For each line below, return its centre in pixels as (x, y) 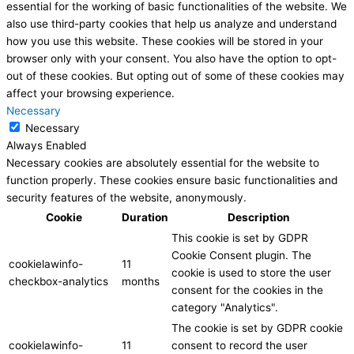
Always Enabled (46, 146)
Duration (145, 218)
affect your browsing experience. (90, 94)
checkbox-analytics (58, 282)
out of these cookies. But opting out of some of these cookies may (175, 76)
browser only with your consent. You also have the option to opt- (171, 59)
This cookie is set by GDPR (240, 238)
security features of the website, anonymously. (126, 198)
